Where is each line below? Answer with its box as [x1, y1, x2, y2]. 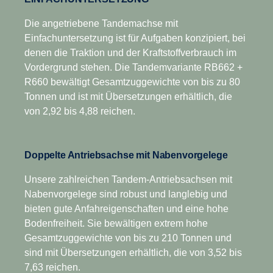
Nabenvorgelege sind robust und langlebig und [24, 188, 227, 199]
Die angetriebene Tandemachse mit [24, 18, 178, 29]
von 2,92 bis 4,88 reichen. [24, 105, 135, 116]
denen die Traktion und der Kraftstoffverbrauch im [24, 47, 236, 58]
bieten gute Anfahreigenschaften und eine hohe [24, 203, 229, 214]
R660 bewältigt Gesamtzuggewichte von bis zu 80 [24, 76, 240, 87]
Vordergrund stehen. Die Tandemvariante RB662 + [24, 62, 243, 73]
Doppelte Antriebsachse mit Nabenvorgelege [31, 149, 228, 160]
